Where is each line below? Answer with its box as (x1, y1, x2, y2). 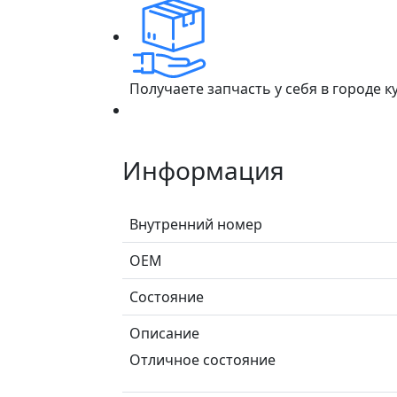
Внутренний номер (129, 214, 262, 234)
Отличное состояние (129, 349, 276, 370)
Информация (122, 152, 284, 187)
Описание (129, 323, 199, 343)
